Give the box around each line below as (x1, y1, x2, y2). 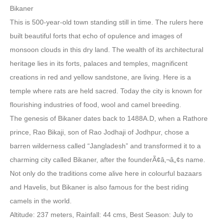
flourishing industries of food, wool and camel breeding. (10, 101, 181, 109)
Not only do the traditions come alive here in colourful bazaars (10, 169, 202, 177)
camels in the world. (10, 197, 72, 205)
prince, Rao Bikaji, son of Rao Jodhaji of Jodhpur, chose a (10, 128, 189, 136)
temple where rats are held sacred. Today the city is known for (10, 87, 202, 95)
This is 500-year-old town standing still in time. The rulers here (10, 18, 203, 26)
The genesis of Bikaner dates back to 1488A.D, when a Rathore (10, 114, 208, 122)
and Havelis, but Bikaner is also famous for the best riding (10, 183, 189, 191)
